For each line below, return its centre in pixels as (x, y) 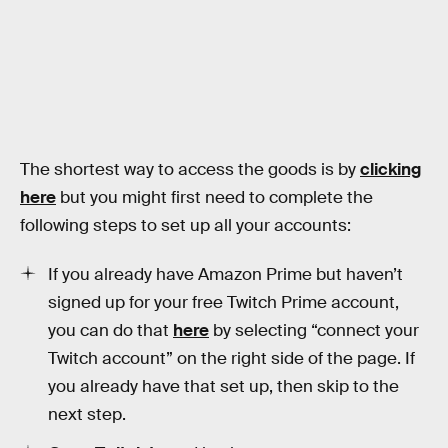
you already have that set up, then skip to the (223, 387)
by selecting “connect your (314, 331)
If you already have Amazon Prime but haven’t (225, 275)
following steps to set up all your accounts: (185, 225)
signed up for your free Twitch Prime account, (223, 303)
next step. (87, 415)
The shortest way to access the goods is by (190, 169)
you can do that (110, 331)
